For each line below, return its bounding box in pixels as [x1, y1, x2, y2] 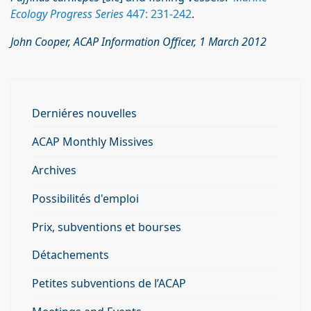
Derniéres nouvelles [32, 106, 137, 121]
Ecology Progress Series [10, 6, 124, 22]
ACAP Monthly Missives [32, 134, 153, 149]
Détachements [32, 247, 109, 262]
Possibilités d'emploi [32, 191, 139, 206]
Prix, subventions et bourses [32, 219, 181, 235]
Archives [32, 162, 76, 178]
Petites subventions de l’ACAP [32, 276, 186, 291]
